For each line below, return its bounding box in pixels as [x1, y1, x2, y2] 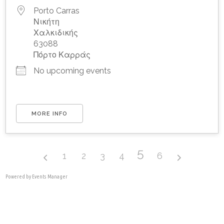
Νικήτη [33, 16, 60, 26]
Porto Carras [33, 5, 80, 15]
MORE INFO [31, 110, 68, 117]
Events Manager [32, 173, 68, 179]
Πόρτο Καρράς [33, 49, 91, 59]
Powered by [5, 173, 32, 179]
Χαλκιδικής [33, 27, 78, 37]
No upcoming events [33, 65, 111, 75]
